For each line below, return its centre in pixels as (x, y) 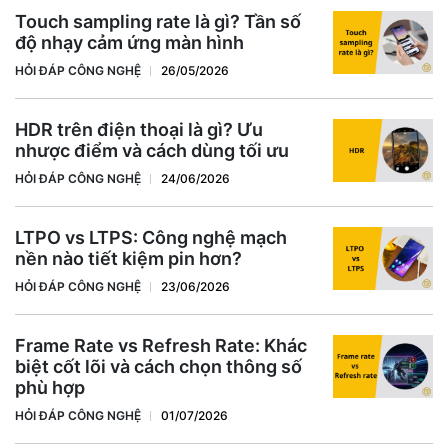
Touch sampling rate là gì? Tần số (158, 21)
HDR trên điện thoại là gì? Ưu (139, 129)
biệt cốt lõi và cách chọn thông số (158, 366)
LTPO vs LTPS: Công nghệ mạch (151, 237)
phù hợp (50, 387)
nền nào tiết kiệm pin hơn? (128, 258)
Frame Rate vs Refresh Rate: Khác (161, 345)
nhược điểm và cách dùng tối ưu (152, 150)
